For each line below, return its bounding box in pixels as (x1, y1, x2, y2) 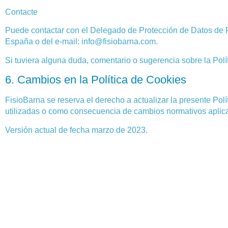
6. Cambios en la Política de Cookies (5, 73, 186, 87)
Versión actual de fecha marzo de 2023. (5, 125, 148, 134)
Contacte (5, 8, 38, 17)
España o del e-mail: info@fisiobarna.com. (5, 37, 158, 46)
